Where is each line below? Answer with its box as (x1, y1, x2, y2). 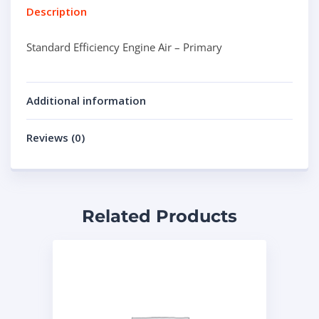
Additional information (26, 93, 146, 108)
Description (26, 4, 87, 19)
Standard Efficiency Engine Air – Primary (26, 40, 222, 54)
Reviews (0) (26, 130, 85, 145)
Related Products (82, 206, 237, 226)
